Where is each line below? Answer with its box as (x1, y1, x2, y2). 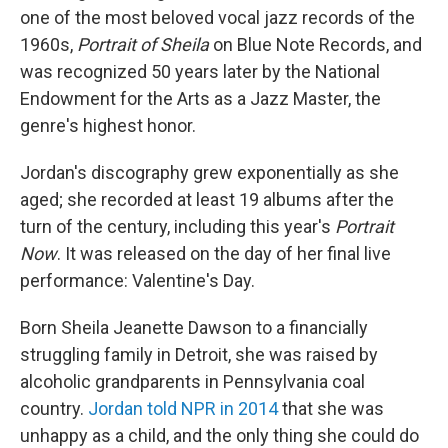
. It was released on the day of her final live (57, 243, 391, 264)
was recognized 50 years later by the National (20, 61, 380, 82)
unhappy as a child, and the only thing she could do (20, 425, 419, 446)
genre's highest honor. (20, 115, 196, 136)
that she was (278, 398, 384, 419)
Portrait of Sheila (77, 34, 209, 55)
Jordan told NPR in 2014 (88, 398, 278, 419)
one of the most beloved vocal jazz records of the (20, 7, 415, 28)
